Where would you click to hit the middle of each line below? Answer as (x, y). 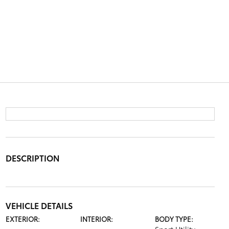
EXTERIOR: (22, 219)
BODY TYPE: (174, 219)
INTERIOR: (96, 219)
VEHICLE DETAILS (39, 205)
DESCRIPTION (32, 158)
